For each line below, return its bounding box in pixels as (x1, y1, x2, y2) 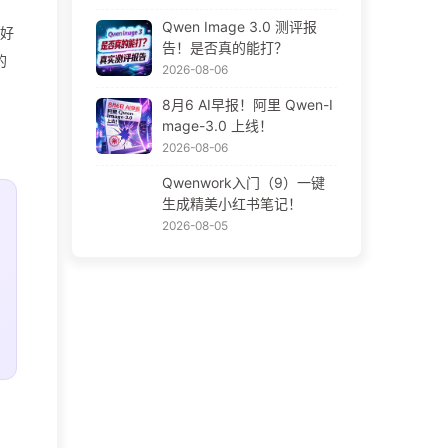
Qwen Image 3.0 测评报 (161, 17, 317, 35)
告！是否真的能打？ (161, 38, 288, 56)
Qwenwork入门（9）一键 (161, 173, 325, 191)
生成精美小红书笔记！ (161, 194, 302, 212)
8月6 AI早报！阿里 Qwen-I (161, 95, 333, 113)
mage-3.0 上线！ (161, 116, 273, 134)
